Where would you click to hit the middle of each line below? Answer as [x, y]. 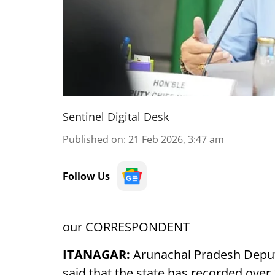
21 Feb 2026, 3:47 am [176, 139]
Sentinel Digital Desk [116, 117]
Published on [93, 139]
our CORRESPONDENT [126, 227]
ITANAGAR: [96, 254]
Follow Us [86, 176]
